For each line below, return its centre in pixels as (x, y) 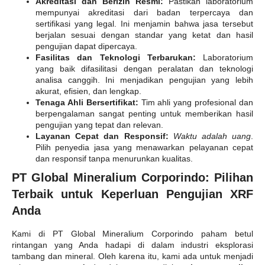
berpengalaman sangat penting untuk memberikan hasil (144, 114)
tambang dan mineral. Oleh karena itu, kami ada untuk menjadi (132, 256)
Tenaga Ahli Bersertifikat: (87, 103)
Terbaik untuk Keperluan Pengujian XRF (132, 194)
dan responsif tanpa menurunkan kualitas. (114, 159)
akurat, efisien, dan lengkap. (88, 91)
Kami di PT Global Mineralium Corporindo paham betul (132, 234)
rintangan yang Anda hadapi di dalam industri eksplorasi (132, 245)
